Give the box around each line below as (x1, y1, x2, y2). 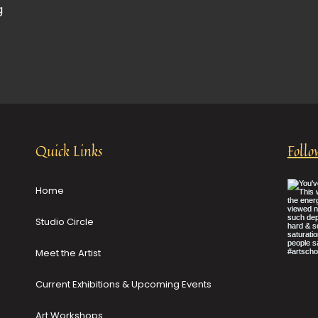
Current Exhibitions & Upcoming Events (35, 278, 212, 292)
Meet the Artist (35, 246, 102, 261)
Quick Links (35, 140, 103, 163)
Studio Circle (35, 215, 94, 229)
